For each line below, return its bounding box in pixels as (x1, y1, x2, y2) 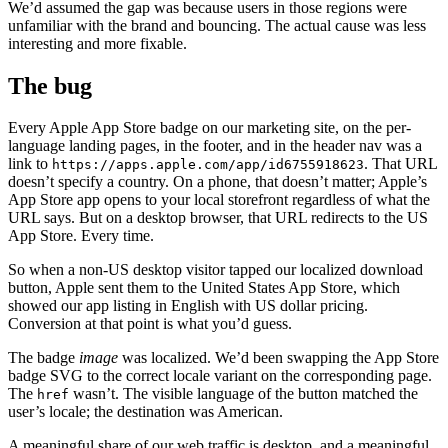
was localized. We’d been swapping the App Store (118, 349, 439, 367)
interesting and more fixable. (8, 34, 187, 52)
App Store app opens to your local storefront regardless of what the (8, 191, 430, 209)
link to (8, 155, 52, 173)
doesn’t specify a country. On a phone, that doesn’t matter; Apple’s (8, 173, 427, 191)
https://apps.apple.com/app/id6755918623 (52, 157, 364, 173)
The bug (8, 72, 92, 99)
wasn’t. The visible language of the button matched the (69, 385, 418, 403)
